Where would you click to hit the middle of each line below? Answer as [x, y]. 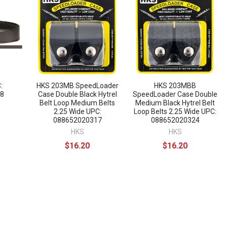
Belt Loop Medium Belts [78, 103]
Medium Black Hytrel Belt [175, 103]
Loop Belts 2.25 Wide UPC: [175, 111]
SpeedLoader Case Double [175, 94]
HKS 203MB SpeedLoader [77, 85]
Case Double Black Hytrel [77, 94]
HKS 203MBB [175, 85]
